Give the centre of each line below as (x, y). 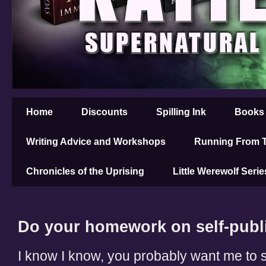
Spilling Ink (181, 112)
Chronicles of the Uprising (85, 171)
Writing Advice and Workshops (96, 142)
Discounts (104, 112)
